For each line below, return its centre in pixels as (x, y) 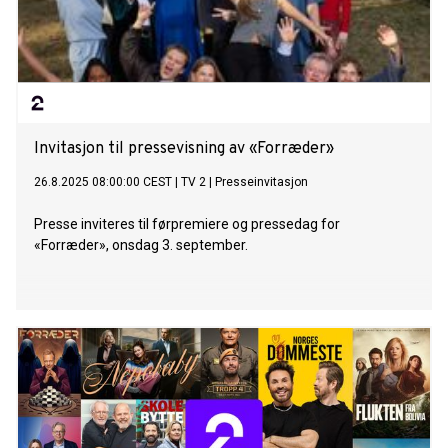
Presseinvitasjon (261, 182)
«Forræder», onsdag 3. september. (141, 245)
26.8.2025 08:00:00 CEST (103, 182)
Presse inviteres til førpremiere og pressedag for (187, 224)
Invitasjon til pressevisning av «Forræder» (184, 149)
